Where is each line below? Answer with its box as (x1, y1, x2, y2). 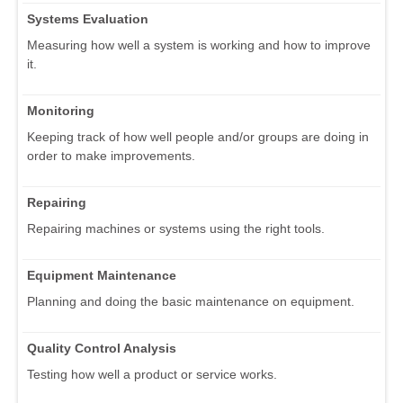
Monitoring (27, 103, 94, 118)
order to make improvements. (27, 148, 195, 163)
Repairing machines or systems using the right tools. (27, 220, 325, 236)
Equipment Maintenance (27, 267, 176, 282)
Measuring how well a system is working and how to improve (27, 37, 371, 52)
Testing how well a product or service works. (27, 366, 277, 381)
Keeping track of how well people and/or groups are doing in (27, 129, 369, 144)
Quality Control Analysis (27, 340, 176, 355)
